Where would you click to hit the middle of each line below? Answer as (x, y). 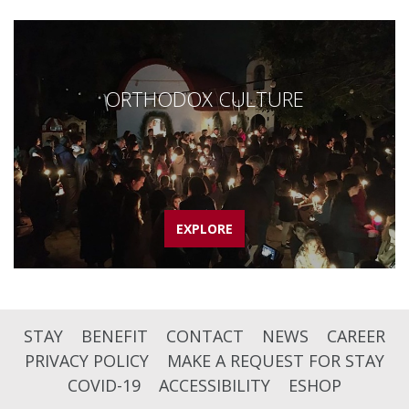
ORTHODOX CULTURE (204, 99)
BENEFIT (115, 336)
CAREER (356, 336)
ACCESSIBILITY (215, 386)
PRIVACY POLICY (87, 361)
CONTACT (205, 336)
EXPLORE (204, 229)
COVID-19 (104, 386)
